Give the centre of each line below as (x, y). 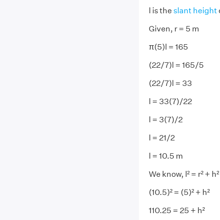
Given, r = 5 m (174, 29)
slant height (195, 11)
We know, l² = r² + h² (184, 174)
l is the (161, 11)
